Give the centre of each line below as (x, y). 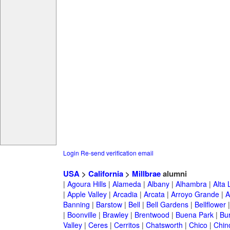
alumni (174, 174)
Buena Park (194, 215)
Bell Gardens (167, 205)
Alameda (127, 184)
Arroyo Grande (195, 194)
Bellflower (210, 205)
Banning (76, 205)
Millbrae (146, 174)
